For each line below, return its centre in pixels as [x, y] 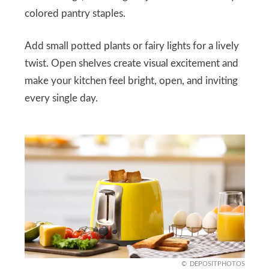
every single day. [61, 98]
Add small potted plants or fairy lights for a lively [131, 46]
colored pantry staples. [75, 14]
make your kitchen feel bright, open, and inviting [131, 81]
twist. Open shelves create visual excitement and [131, 63]
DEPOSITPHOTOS [217, 264]
